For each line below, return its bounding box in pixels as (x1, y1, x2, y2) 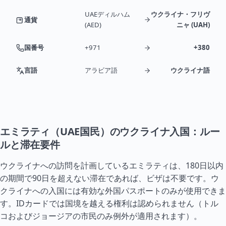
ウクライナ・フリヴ (151, 10, 210, 19)
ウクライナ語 (171, 66, 210, 75)
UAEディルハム (85, 10, 130, 19)
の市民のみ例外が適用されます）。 (73, 210, 202, 221)
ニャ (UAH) (177, 20, 210, 29)
